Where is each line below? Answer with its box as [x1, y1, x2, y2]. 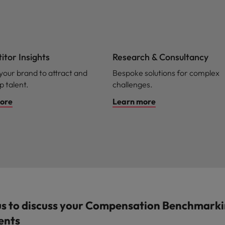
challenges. [113, 79, 153, 89]
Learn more [113, 96, 156, 106]
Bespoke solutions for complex [113, 68, 219, 78]
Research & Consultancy [113, 51, 208, 63]
